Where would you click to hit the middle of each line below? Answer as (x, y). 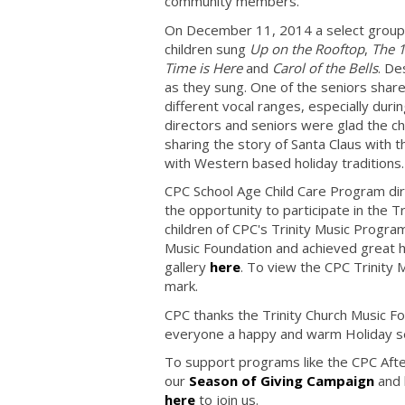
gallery (187, 267)
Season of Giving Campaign (282, 381)
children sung (207, 48)
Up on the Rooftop (307, 48)
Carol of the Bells (325, 67)
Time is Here (203, 67)
